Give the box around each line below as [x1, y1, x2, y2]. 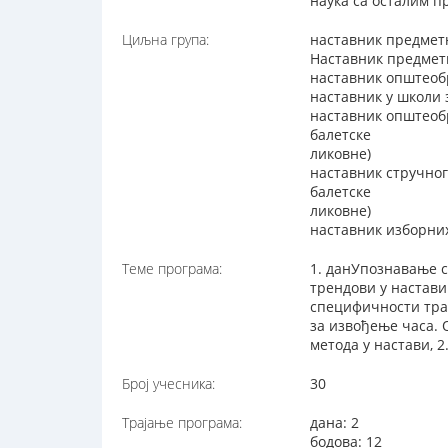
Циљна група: [122, 30, 209, 50]
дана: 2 [310, 413, 360, 433]
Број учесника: [122, 374, 215, 394]
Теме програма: [122, 259, 222, 279]
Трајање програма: [122, 413, 242, 433]
